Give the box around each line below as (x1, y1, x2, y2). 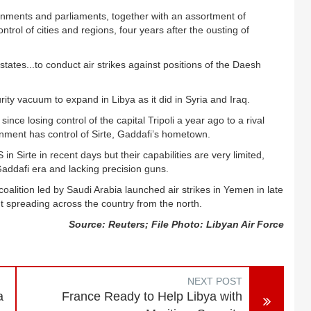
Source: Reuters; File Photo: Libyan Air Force (69, 219, 285, 230)
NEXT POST (187, 276, 243, 287)
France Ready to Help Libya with (62, 289, 243, 303)
